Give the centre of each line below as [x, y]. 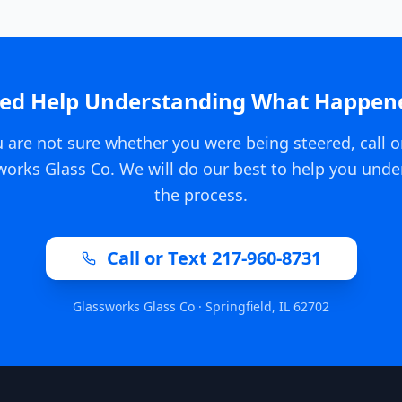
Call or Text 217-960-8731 [214, 258]
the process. [201, 195]
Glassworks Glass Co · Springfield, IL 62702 [201, 306]
